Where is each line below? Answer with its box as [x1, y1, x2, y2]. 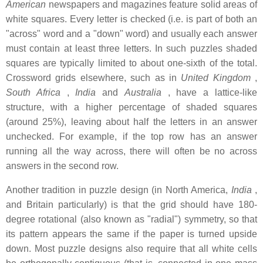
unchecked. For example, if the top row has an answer [6, 131, 257, 142]
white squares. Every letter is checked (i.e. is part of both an [6, 14, 257, 25]
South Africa [6, 87, 60, 98]
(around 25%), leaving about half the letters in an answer [6, 117, 257, 127]
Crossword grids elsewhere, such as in [6, 73, 181, 83]
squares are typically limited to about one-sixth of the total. [6, 58, 257, 69]
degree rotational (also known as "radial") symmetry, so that [6, 214, 257, 225]
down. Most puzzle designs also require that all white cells [6, 244, 257, 254]
